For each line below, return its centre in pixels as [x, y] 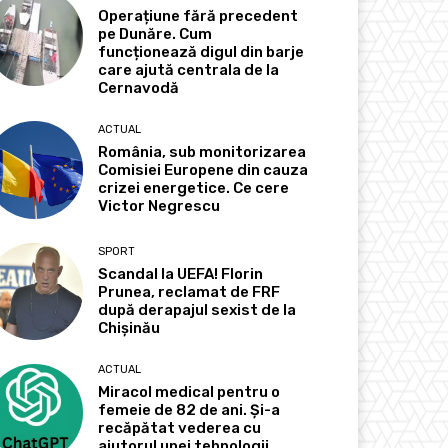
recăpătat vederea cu [180, 427]
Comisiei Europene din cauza [203, 170]
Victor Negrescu [159, 206]
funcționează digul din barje [201, 52]
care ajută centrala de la [189, 70]
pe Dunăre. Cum [155, 34]
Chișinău [129, 327]
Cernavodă [139, 88]
